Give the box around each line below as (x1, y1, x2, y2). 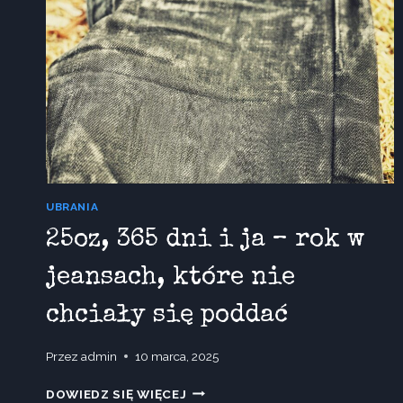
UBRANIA (46, 201, 99, 214)
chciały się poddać (46, 303, 288, 329)
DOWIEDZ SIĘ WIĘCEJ (46, 386, 187, 401)
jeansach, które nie (46, 265, 295, 291)
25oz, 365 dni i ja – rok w (46, 228, 365, 254)
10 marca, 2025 (135, 348, 219, 363)
